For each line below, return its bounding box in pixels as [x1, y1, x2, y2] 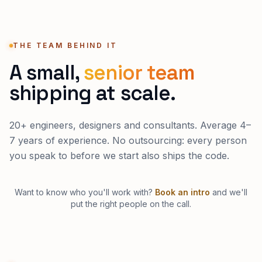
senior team [84, 60, 195, 85]
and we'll [210, 187, 247, 197]
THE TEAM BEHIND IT [13, 41, 118, 50]
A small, [9, 60, 84, 85]
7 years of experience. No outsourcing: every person [9, 135, 247, 146]
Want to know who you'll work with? [15, 187, 155, 197]
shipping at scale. [9, 80, 176, 106]
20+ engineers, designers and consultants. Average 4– [9, 119, 251, 131]
